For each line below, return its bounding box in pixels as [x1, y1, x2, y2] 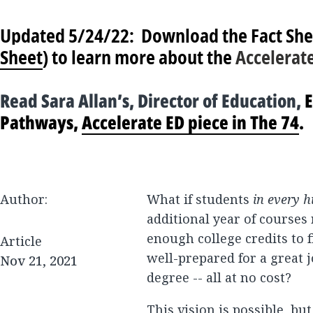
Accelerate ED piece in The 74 [82, 110, 299, 135]
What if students [147, 191, 253, 208]
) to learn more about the [43, 45, 235, 70]
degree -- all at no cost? [147, 269, 291, 286]
